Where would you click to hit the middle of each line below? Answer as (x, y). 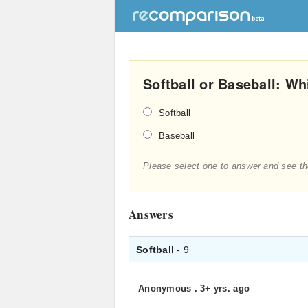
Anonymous (166, 288)
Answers (151, 214)
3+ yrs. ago (225, 288)
